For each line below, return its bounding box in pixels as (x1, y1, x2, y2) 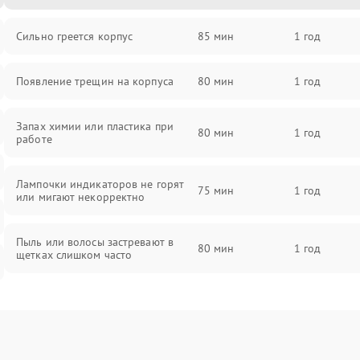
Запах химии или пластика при (16, 119, 174, 133)
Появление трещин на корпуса (16, 74, 174, 88)
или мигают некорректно (16, 190, 145, 204)
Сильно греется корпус (16, 29, 133, 43)
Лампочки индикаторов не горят (16, 177, 185, 191)
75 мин (197, 183, 235, 198)
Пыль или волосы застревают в (16, 235, 174, 249)
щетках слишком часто (16, 247, 133, 262)
